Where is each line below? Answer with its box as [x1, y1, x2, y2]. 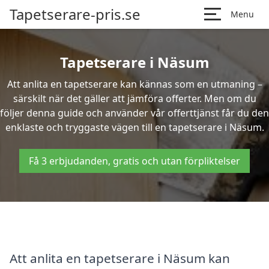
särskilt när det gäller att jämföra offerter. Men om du [13, 92, 256, 105]
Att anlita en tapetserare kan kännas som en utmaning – [7, 77, 262, 91]
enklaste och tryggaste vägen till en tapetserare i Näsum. [5, 121, 264, 134]
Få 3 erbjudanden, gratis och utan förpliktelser [29, 154, 240, 168]
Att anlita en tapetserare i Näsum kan [10, 249, 230, 267]
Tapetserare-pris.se [10, 4, 141, 24]
